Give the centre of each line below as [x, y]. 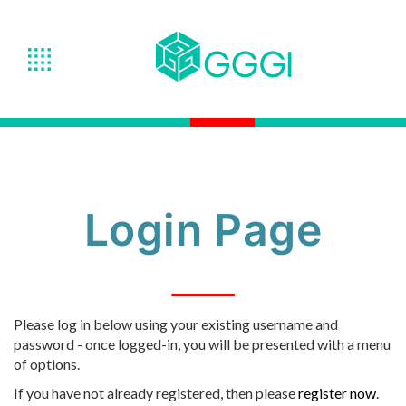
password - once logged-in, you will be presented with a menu [202, 344]
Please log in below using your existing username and [176, 324]
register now [337, 393]
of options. [47, 364]
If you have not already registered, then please [156, 393]
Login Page [203, 230]
